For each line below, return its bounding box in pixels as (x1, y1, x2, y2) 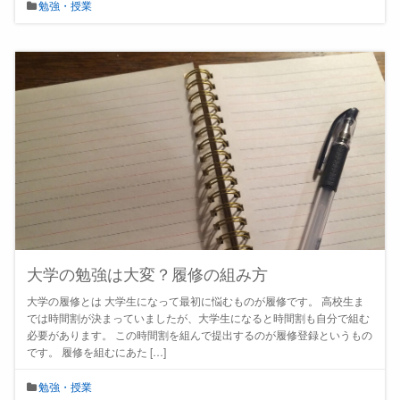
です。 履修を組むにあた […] (26, 344, 166, 360)
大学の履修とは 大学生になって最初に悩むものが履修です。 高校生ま (26, 293, 364, 309)
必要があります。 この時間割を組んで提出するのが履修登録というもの (26, 327, 372, 343)
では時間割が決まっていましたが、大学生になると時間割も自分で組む (26, 310, 370, 326)
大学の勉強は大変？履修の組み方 (26, 262, 268, 286)
